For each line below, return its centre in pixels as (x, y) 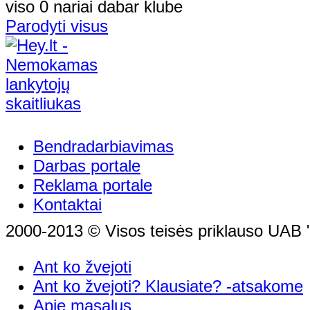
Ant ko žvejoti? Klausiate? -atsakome (168, 286)
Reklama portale (93, 185)
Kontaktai (67, 204)
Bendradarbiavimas (103, 146)
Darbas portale (87, 165)
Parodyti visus (57, 26)
